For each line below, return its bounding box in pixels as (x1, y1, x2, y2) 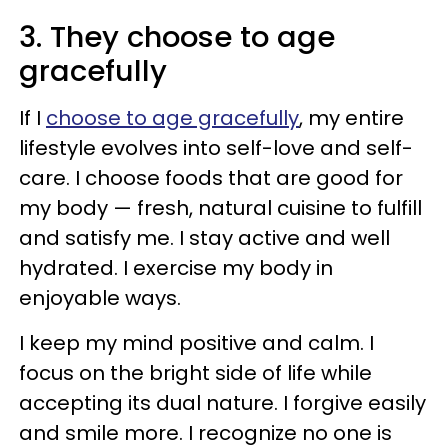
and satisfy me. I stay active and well (19, 223, 390, 252)
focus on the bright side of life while (19, 358, 372, 387)
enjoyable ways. (19, 283, 181, 312)
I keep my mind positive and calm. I (19, 328, 374, 357)
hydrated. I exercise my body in (19, 253, 333, 282)
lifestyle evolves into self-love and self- (19, 133, 413, 162)
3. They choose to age (19, 16, 335, 57)
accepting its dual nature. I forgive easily (19, 388, 426, 417)
